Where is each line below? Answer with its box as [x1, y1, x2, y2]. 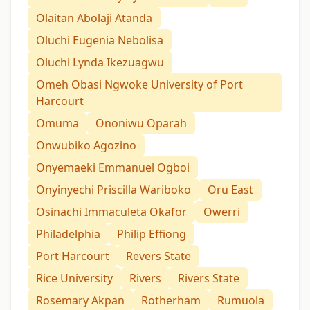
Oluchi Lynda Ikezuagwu [36, 55, 164, 71]
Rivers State [178, 271, 239, 286]
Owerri [203, 204, 240, 220]
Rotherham [141, 293, 201, 309]
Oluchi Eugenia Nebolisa [36, 33, 163, 48]
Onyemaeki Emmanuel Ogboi [36, 160, 190, 176]
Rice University [36, 271, 113, 286]
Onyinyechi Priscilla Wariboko [36, 182, 191, 198]
